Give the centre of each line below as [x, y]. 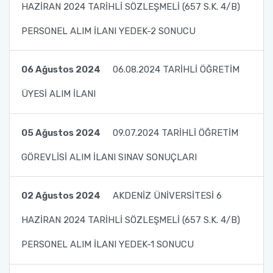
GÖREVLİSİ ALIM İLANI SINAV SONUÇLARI [109, 157]
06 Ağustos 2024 [61, 70]
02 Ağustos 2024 [61, 196]
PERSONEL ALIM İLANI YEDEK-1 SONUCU [107, 245]
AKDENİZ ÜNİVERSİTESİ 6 [167, 196]
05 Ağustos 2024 [61, 133]
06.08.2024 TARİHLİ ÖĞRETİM [176, 70]
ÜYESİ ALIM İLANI [58, 94]
